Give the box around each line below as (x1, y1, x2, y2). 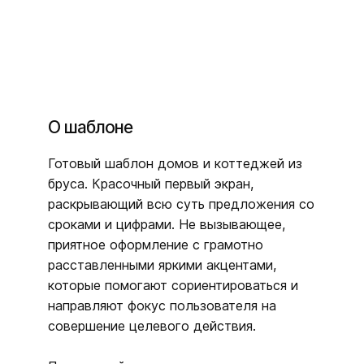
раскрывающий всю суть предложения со (48, 195, 314, 212)
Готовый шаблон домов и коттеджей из (48, 154, 302, 171)
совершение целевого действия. (48, 317, 256, 334)
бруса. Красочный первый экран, (48, 175, 253, 192)
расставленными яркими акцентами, (48, 256, 276, 273)
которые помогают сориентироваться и (48, 276, 298, 293)
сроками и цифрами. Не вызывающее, (48, 215, 285, 232)
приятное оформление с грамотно (48, 236, 263, 253)
